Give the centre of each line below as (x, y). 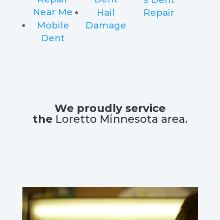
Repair (159, 13)
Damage (106, 26)
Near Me (53, 12)
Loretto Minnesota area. (121, 119)
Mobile (53, 26)
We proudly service (110, 109)
